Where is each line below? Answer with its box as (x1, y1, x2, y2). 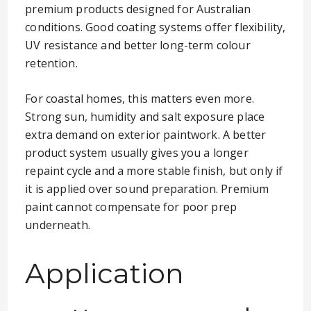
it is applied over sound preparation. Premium (25, 181, 269, 196)
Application (25, 256, 185, 290)
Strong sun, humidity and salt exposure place (25, 109, 265, 124)
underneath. (25, 217, 90, 233)
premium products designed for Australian (25, 1, 251, 17)
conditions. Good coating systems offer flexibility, (25, 19, 286, 35)
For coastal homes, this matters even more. (25, 91, 254, 106)
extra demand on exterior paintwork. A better (25, 127, 267, 142)
